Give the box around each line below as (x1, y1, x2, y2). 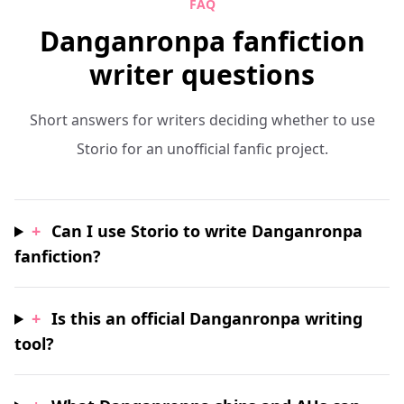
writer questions (89, 56, 315, 93)
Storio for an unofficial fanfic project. (76, 139, 328, 159)
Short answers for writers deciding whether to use (29, 110, 375, 130)
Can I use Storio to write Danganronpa (51, 220, 363, 242)
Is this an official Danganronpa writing (51, 308, 363, 329)
